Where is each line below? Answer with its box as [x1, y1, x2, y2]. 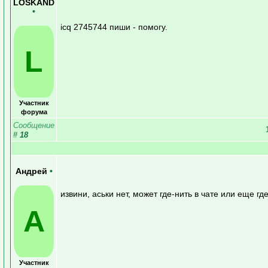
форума [20, 108, 47, 115]
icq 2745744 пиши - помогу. [60, 22, 167, 32]
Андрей [15, 166, 50, 176]
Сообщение [13, 120, 54, 130]
